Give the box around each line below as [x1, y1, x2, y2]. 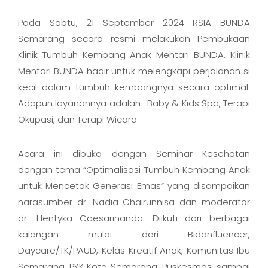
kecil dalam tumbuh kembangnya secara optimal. [18, 81, 250, 93]
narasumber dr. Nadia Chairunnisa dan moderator [18, 196, 250, 208]
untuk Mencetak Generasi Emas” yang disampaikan [18, 179, 250, 192]
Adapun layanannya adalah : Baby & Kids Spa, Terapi [18, 97, 250, 109]
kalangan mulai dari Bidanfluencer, [18, 228, 250, 240]
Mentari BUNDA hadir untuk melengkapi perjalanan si [18, 65, 250, 77]
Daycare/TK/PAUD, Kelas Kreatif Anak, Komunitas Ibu [18, 244, 250, 257]
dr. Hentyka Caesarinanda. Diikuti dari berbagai [18, 212, 250, 224]
